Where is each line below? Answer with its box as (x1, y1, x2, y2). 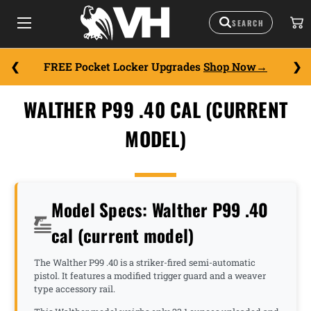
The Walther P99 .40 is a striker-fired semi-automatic (34, 257, 255, 268)
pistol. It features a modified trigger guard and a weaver (34, 270, 266, 281)
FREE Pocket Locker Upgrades (44, 60, 203, 74)
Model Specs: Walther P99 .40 (51, 196, 269, 222)
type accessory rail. (34, 283, 117, 294)
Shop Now (203, 60, 256, 74)
